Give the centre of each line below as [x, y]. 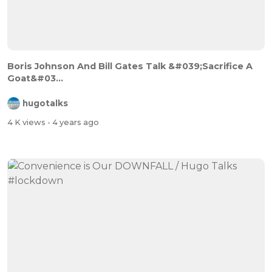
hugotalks [45, 104]
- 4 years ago [73, 123]
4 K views [27, 123]
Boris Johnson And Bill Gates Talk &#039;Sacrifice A [130, 66]
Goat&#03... [35, 79]
